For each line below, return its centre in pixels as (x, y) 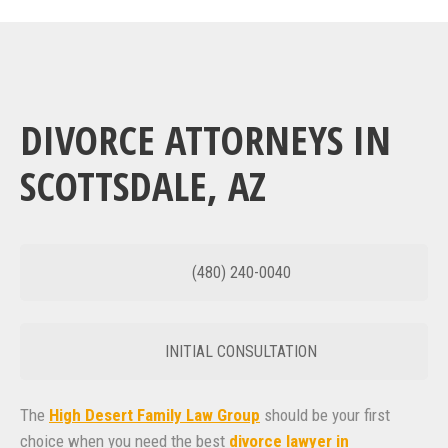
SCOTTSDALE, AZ (143, 186)
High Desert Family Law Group (154, 414)
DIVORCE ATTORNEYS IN (205, 140)
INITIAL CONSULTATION (239, 352)
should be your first (325, 414)
